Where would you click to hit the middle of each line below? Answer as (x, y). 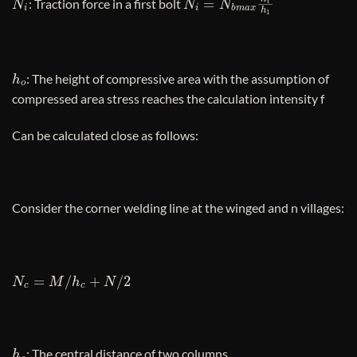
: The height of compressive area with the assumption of (178, 78)
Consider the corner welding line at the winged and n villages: (178, 208)
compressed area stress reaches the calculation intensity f (168, 98)
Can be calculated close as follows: (105, 135)
